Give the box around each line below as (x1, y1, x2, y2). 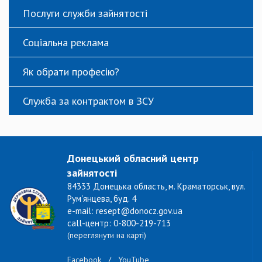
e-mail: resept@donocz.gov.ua (67, 205, 182, 216)
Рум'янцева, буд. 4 (67, 192, 136, 204)
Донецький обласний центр (67, 151, 199, 165)
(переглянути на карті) (67, 229, 146, 240)
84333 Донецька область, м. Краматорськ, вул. (67, 180, 245, 192)
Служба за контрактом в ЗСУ (23, 94, 154, 108)
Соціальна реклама (23, 35, 109, 49)
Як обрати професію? (23, 64, 119, 78)
